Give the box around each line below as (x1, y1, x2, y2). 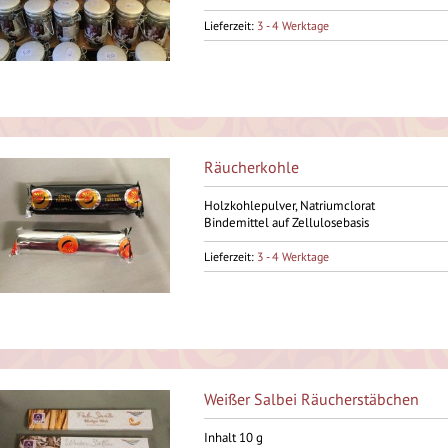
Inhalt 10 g (203, 429, 263, 446)
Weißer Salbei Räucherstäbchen (203, 389, 419, 409)
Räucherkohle (203, 157, 299, 177)
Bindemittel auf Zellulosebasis (203, 214, 369, 231)
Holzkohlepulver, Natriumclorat (203, 197, 375, 214)
